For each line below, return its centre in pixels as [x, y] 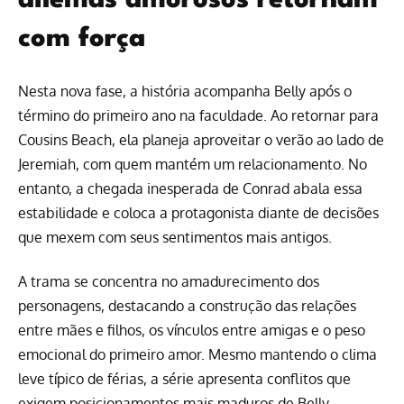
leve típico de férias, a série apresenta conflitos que [184, 378]
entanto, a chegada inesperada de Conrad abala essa [190, 188]
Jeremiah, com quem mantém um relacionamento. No [193, 164]
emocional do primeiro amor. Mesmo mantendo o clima [197, 354]
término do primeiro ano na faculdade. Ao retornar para [198, 115]
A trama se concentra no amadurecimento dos [169, 281]
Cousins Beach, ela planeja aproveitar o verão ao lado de [201, 139]
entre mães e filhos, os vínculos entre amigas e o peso [192, 330]
